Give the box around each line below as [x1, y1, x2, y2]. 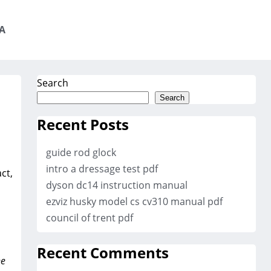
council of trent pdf [45, 211, 133, 224]
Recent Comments [36, 242, 169, 263]
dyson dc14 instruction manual [45, 178, 188, 192]
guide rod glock [45, 145, 116, 159]
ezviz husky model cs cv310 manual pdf [45, 194, 223, 208]
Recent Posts [36, 114, 129, 134]
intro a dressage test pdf [45, 162, 158, 175]
